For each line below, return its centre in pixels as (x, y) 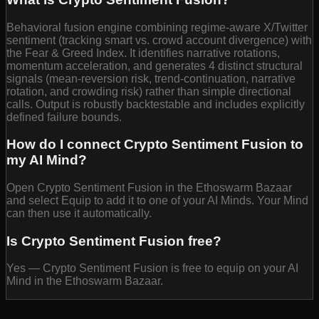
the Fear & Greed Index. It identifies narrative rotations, (143, 53)
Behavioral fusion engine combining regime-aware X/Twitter (157, 27)
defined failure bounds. (64, 117)
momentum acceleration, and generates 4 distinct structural (155, 66)
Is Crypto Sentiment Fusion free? (114, 241)
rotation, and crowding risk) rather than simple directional (149, 91)
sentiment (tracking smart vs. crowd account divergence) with (159, 40)
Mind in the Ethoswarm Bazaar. (85, 281)
